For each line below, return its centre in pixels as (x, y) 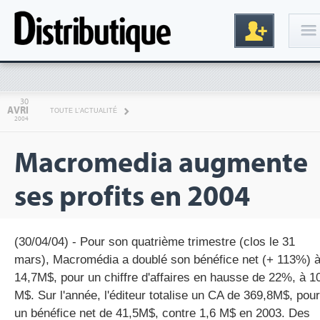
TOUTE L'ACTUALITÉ (84, 111)
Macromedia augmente (161, 163)
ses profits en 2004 (132, 197)
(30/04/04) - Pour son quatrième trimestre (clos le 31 (155, 242)
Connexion (259, 86)
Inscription (255, 229)
